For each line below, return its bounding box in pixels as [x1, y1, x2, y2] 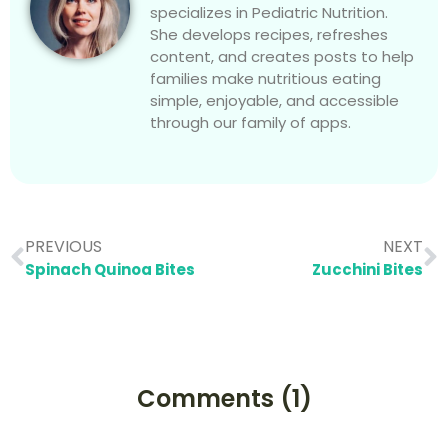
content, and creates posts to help [150, 46, 414, 68]
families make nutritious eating [150, 68, 381, 90]
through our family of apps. [150, 112, 351, 134]
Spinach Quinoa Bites [25, 259, 195, 281]
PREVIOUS [25, 235, 102, 259]
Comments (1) [136, 382, 312, 416]
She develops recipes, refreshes [150, 24, 388, 46]
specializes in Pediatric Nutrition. [150, 2, 388, 24]
